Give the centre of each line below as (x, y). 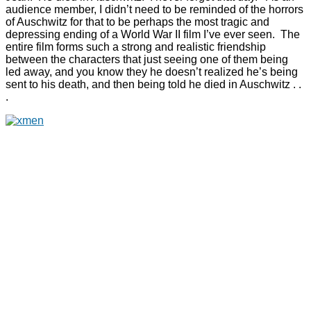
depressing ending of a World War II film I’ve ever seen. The (153, 35)
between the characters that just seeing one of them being (147, 60)
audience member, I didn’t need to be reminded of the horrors (154, 10)
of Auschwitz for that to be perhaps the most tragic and (137, 22)
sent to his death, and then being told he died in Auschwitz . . (153, 85)
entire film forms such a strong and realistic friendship (136, 47)
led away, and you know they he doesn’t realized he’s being (152, 72)
